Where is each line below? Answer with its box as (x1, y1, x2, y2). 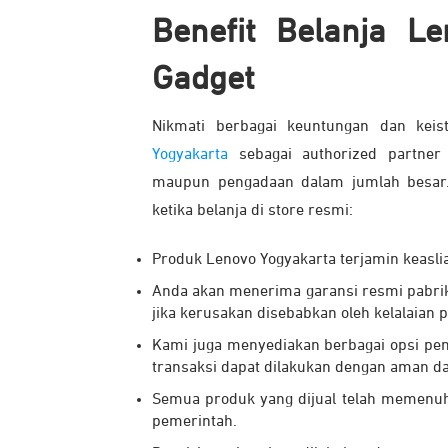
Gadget (152, 61, 263, 96)
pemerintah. (152, 413, 237, 430)
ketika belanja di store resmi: (152, 202, 353, 219)
